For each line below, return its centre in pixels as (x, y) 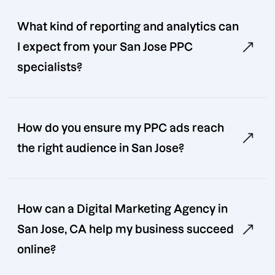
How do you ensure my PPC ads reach (121, 128)
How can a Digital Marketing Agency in (122, 209)
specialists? (50, 68)
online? (37, 250)
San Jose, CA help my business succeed (126, 230)
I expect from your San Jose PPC (105, 47)
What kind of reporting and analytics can (128, 27)
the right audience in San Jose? (101, 149)
